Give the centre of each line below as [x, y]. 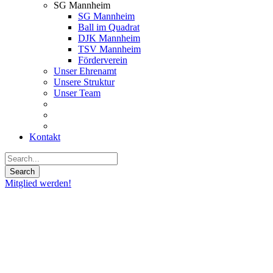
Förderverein [103, 60]
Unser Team [77, 93]
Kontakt [45, 137]
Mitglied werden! [38, 183]
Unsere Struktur [84, 82]
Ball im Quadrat [109, 27]
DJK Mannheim [109, 38]
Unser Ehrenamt [85, 71]
